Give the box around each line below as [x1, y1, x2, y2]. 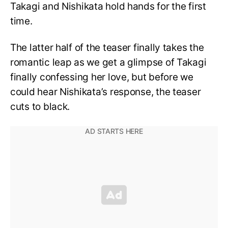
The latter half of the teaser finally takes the [10, 42, 204, 54]
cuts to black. [10, 101, 72, 113]
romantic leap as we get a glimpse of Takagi [10, 56, 207, 69]
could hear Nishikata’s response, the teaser [10, 86, 201, 98]
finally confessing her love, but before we [10, 71, 193, 83]
